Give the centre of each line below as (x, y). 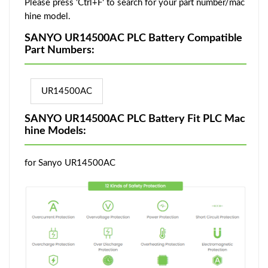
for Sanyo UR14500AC (70, 163)
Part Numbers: (60, 51)
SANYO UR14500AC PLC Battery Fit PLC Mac (135, 119)
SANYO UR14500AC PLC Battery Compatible (133, 39)
